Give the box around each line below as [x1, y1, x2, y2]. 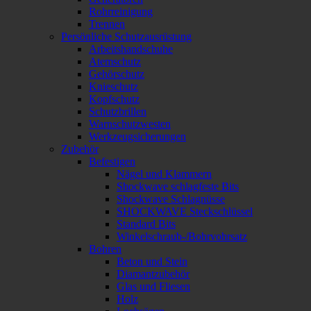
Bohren [89, 243, 121, 255]
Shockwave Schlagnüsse [117, 193, 225, 205]
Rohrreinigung [89, 6, 153, 17]
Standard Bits [117, 218, 176, 230]
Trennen [89, 18, 125, 30]
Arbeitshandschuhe [89, 43, 173, 55]
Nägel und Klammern [117, 168, 212, 180]
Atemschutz [89, 56, 141, 67]
